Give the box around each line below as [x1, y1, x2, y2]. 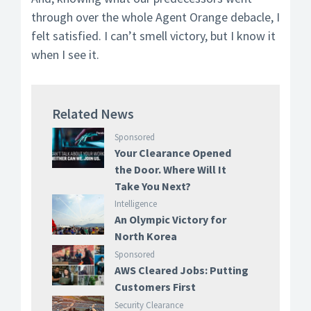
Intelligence [114, 198, 157, 210]
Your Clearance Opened [114, 146, 231, 160]
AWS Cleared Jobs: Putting [114, 263, 249, 278]
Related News [52, 105, 134, 122]
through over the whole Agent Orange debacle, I [31, 9, 280, 25]
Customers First [114, 280, 196, 294]
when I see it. [31, 47, 99, 62]
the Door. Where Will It [114, 162, 226, 176]
